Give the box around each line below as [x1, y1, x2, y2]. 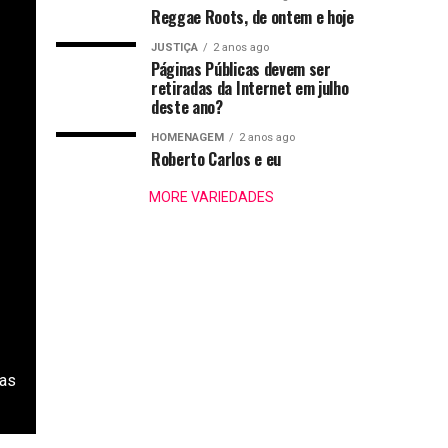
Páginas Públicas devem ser [151, 57, 331, 81]
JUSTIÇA [151, 41, 198, 54]
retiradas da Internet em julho [151, 76, 349, 100]
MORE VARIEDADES [148, 189, 274, 205]
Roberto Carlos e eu [151, 147, 281, 171]
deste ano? [151, 95, 223, 119]
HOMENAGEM [151, 131, 224, 144]
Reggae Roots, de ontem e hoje [151, 5, 354, 29]
